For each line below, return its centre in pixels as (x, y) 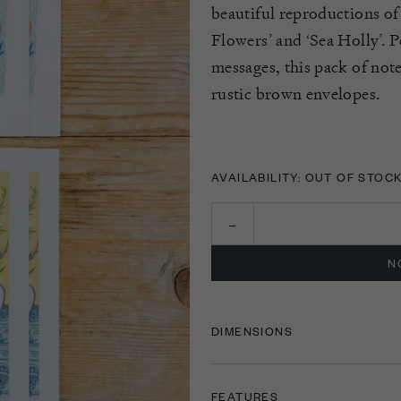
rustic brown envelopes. (296, 94)
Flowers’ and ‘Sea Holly (295, 40)
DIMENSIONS (252, 331)
